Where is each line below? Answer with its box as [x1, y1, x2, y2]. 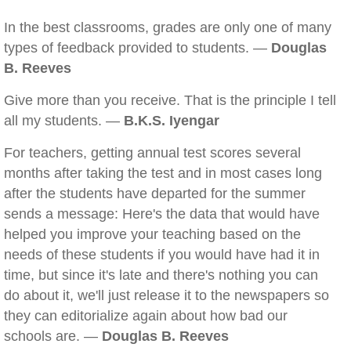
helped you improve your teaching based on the [4, 226, 301, 242]
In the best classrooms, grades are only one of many [4, 20, 331, 35]
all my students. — [4, 113, 124, 128]
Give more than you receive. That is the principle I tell [4, 92, 336, 108]
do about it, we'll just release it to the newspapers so [4, 288, 329, 303]
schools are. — [4, 328, 102, 344]
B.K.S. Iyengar [124, 113, 219, 128]
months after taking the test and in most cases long [4, 165, 322, 181]
